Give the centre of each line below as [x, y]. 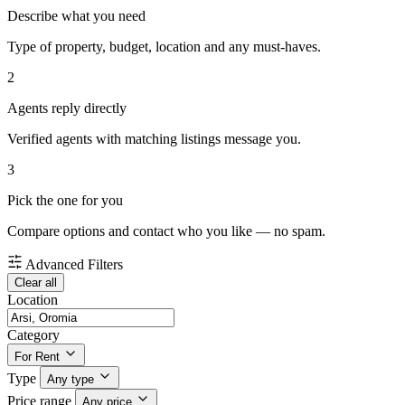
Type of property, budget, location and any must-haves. [164, 47]
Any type [71, 380]
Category [33, 335]
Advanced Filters [74, 265]
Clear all [36, 283]
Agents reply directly [67, 108]
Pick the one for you [65, 201]
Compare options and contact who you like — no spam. [166, 231]
